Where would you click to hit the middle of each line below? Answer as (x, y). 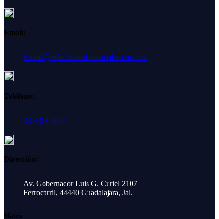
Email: (15, 33)
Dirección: (21, 159)
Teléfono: (19, 96)
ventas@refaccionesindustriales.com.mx (85, 57)
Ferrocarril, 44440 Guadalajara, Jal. (78, 193)
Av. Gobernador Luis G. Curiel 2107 (80, 184)
